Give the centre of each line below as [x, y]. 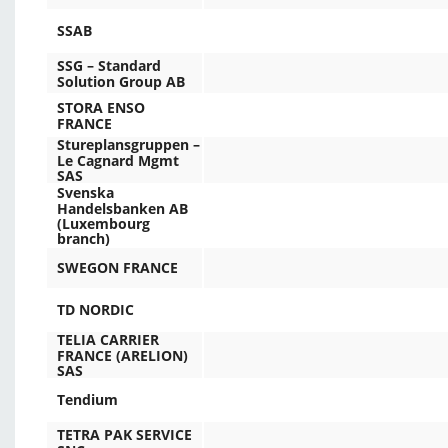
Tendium [87, 400]
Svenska [85, 193]
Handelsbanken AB [122, 208]
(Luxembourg [103, 223]
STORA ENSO [101, 108]
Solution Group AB [121, 81]
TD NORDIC [95, 310]
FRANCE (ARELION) [122, 355]
